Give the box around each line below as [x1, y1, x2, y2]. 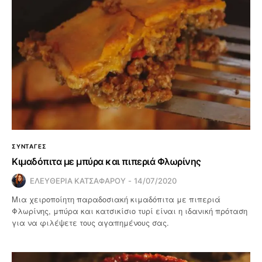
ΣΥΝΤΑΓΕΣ [12, 142, 47, 150]
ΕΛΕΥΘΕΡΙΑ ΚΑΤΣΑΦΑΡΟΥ [30, 175, 126, 185]
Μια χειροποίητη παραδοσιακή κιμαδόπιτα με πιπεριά [12, 193, 221, 205]
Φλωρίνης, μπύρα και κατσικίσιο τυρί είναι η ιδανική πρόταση [12, 205, 248, 216]
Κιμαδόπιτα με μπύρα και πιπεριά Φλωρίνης [12, 155, 201, 167]
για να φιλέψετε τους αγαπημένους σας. [12, 216, 170, 228]
